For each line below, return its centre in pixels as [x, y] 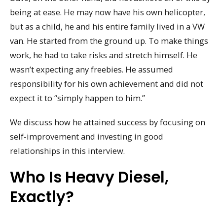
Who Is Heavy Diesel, [89, 177]
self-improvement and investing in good [87, 136]
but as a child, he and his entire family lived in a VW [107, 27]
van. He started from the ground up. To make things [109, 41]
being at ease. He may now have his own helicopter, [108, 12]
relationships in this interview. [67, 150]
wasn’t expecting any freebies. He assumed [92, 70]
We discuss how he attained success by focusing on [108, 122]
